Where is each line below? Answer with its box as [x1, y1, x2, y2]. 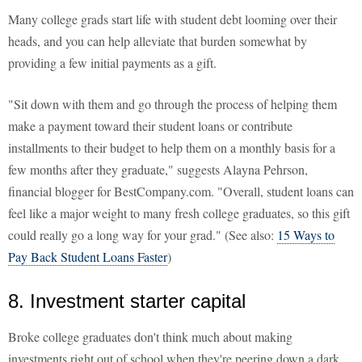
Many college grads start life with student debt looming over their [8, 11, 337, 28]
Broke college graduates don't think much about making [8, 328, 293, 346]
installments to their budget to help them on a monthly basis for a [8, 139, 335, 157]
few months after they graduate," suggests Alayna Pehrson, [8, 161, 308, 179]
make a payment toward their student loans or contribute [8, 117, 293, 135]
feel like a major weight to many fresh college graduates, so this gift [8, 204, 350, 222]
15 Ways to [277, 226, 335, 244]
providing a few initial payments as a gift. [8, 54, 217, 72]
